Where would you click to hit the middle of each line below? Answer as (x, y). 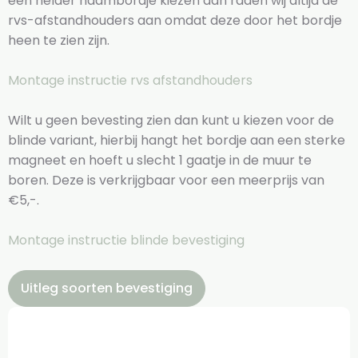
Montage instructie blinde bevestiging (128, 241)
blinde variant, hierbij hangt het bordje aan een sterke (177, 141)
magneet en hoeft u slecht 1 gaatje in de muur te (160, 161)
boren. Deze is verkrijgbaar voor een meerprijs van (166, 181)
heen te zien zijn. (60, 41)
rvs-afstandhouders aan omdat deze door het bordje (175, 21)
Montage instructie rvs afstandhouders (132, 81)
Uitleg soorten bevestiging (107, 288)
